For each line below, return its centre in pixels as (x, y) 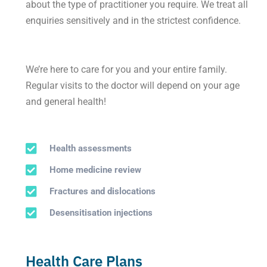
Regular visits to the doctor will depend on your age (132, 85)
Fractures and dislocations (103, 191)
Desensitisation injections (101, 212)
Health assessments (91, 148)
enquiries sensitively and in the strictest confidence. (133, 20)
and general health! (66, 101)
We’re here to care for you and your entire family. (126, 69)
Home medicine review (96, 170)
